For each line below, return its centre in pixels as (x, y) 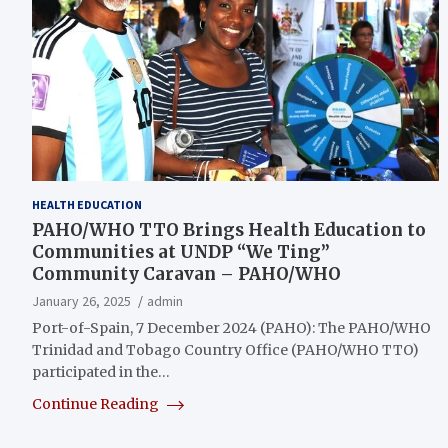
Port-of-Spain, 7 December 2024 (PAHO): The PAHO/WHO (231, 327)
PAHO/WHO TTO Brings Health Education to (229, 229)
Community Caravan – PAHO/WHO (186, 273)
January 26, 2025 (81, 300)
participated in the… (101, 371)
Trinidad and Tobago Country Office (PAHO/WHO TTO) (225, 349)
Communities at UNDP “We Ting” (181, 251)
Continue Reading (97, 403)
